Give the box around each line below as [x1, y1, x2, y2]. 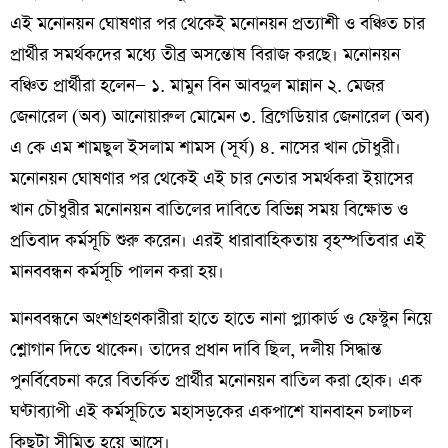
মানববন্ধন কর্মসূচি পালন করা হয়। [10, 260, 224, 285]
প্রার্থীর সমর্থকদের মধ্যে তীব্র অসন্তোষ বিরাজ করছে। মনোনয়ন [10, 43, 400, 68]
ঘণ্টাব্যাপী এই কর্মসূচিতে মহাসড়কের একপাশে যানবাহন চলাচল [10, 400, 412, 425]
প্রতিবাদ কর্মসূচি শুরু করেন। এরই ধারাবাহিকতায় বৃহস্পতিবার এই [10, 229, 425, 254]
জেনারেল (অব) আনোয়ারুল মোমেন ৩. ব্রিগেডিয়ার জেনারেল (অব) [10, 105, 430, 130]
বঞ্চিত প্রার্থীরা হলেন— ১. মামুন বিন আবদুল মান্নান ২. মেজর [10, 74, 384, 99]
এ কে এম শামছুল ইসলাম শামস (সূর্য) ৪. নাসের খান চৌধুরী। [10, 136, 401, 161]
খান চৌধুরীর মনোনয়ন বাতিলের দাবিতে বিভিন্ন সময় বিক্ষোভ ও [10, 198, 408, 223]
